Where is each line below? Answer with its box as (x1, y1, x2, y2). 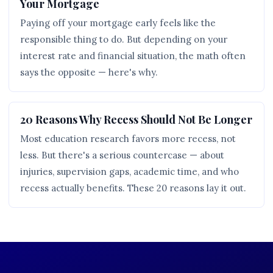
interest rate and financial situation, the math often (20, 50, 246, 62)
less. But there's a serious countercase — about (20, 149, 224, 161)
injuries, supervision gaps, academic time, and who (20, 166, 239, 177)
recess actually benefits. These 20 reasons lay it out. (20, 182, 246, 194)
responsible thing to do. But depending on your (20, 34, 227, 45)
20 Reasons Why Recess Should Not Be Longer (20, 112, 252, 126)
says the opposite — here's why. (20, 66, 158, 78)
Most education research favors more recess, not (20, 133, 236, 144)
